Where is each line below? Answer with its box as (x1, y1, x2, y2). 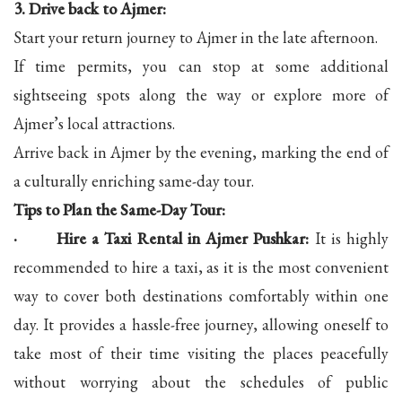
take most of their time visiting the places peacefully (13, 342, 389, 363)
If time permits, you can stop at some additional (13, 55, 389, 76)
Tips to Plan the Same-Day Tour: (13, 198, 225, 220)
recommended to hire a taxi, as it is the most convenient (13, 256, 389, 277)
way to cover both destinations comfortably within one (13, 284, 389, 306)
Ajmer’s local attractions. (13, 112, 175, 134)
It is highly (309, 227, 389, 249)
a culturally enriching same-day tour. (13, 170, 254, 191)
